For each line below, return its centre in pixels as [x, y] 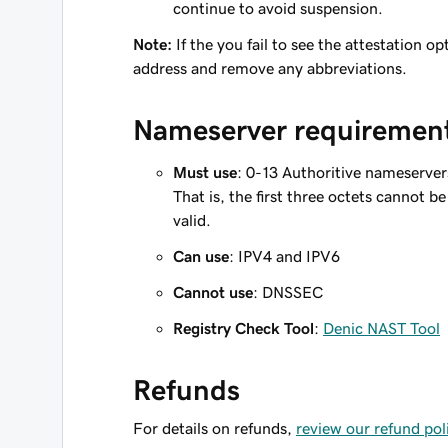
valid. [192, 220]
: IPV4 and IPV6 [284, 256]
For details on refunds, [214, 428]
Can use [201, 256]
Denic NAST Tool [381, 328]
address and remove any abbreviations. [270, 68]
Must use [205, 172]
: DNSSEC [288, 292]
